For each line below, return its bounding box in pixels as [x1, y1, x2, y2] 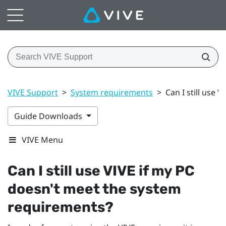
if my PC [136, 162, 195, 179]
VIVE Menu [22, 134, 63, 145]
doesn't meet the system [8, 180, 181, 197]
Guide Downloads [14, 110, 84, 122]
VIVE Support [8, 86, 58, 98]
